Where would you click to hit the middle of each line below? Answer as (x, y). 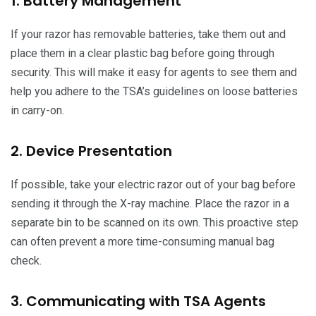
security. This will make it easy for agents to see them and (154, 72)
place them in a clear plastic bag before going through (142, 53)
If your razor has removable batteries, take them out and (148, 34)
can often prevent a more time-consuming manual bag (142, 241)
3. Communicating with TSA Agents (138, 301)
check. (26, 260)
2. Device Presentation (91, 151)
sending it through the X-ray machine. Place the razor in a (150, 203)
